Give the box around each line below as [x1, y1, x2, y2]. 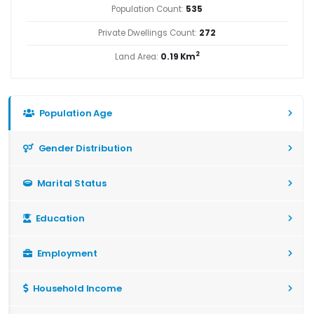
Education [33, 211, 85, 225]
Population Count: [111, 3, 186, 15]
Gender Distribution [36, 141, 132, 155]
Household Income [30, 281, 122, 295]
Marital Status [34, 176, 107, 190]
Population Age [36, 106, 112, 120]
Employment [34, 246, 97, 260]
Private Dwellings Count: [98, 27, 199, 39]
